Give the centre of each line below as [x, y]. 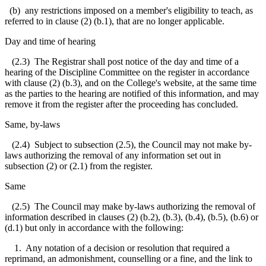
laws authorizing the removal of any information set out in [113, 155]
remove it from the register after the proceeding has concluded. [121, 104]
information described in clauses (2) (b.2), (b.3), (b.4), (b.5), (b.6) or [132, 217]
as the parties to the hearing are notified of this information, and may [132, 93]
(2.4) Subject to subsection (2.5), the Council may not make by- [128, 144]
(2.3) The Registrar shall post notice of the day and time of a [122, 61]
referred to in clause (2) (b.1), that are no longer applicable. [115, 21]
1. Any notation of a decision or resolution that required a [117, 248]
